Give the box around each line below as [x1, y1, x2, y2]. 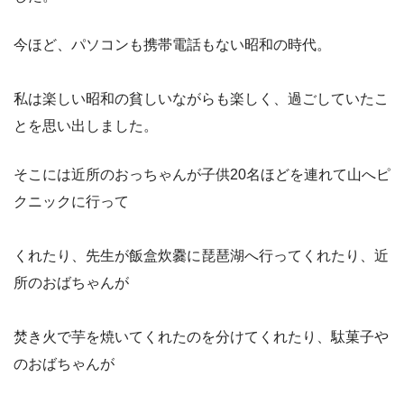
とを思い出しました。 [14, 117, 158, 133]
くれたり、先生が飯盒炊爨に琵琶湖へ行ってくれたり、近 [14, 247, 389, 263]
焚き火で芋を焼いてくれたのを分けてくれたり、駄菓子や [14, 328, 389, 344]
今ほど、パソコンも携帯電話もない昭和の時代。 [14, 36, 331, 52]
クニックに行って [14, 193, 129, 209]
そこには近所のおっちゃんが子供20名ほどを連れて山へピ [14, 166, 390, 182]
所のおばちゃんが [14, 274, 129, 290]
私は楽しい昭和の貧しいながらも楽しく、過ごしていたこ [14, 90, 389, 106]
